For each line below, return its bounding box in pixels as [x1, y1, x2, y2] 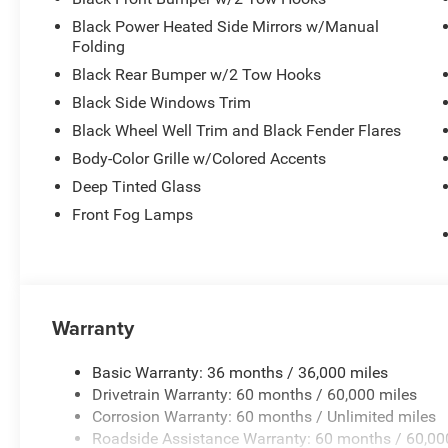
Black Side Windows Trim [72, 92, 252, 112]
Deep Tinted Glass [72, 176, 202, 196]
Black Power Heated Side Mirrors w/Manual [72, 16, 380, 36]
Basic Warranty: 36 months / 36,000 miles [92, 362, 389, 382]
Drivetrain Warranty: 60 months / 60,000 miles [92, 384, 418, 404]
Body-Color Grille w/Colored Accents [72, 148, 327, 168]
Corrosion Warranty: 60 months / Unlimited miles [92, 406, 437, 426]
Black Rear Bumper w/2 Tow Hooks [72, 64, 322, 84]
